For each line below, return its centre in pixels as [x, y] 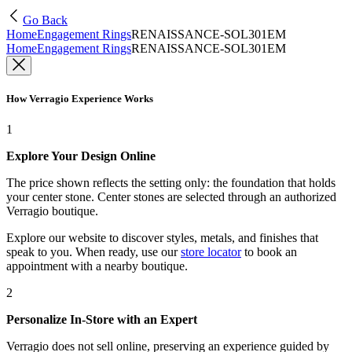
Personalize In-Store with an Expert [102, 320]
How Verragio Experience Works [80, 99]
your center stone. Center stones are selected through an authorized [171, 197]
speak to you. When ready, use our [92, 252]
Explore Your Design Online [81, 156]
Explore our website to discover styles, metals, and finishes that [162, 238]
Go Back [45, 20]
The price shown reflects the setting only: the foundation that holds [171, 183]
